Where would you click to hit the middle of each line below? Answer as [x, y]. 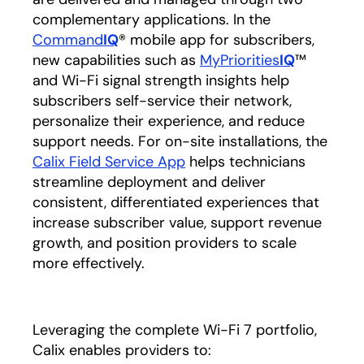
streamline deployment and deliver [149, 182]
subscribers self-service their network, [162, 101]
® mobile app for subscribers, [217, 40]
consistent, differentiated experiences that [176, 202]
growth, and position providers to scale [165, 243]
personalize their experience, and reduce [169, 121]
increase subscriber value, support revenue [177, 223]
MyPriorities [240, 60]
